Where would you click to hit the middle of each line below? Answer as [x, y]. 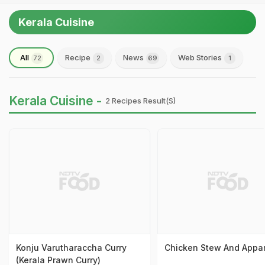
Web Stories [201, 57]
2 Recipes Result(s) [140, 101]
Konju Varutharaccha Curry [71, 248]
